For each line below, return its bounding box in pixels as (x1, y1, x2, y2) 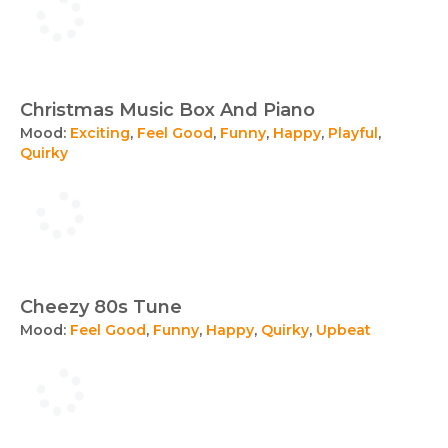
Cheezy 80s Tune (20, 296, 182, 318)
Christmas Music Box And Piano (20, 99, 315, 121)
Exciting (70, 124, 130, 142)
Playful (328, 124, 378, 142)
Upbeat (316, 321, 371, 339)
